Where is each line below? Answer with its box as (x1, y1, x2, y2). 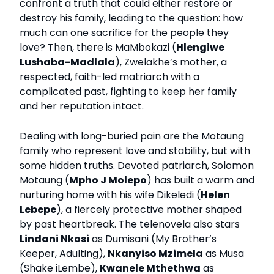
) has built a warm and (147, 173, 254, 188)
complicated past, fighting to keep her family (20, 84, 237, 99)
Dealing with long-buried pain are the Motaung (20, 129, 244, 144)
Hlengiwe (176, 40, 224, 55)
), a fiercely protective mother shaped (56, 202, 242, 217)
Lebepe (20, 202, 56, 217)
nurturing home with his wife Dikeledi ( (20, 188, 201, 202)
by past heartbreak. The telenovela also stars (20, 217, 240, 232)
